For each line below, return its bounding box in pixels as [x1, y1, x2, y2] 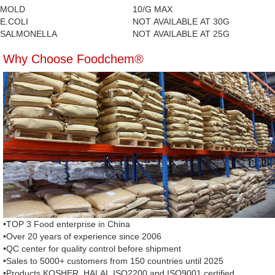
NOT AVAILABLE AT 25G [133, 29, 230, 39]
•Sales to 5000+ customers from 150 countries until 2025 [3, 256, 223, 266]
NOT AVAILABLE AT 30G [133, 17, 230, 27]
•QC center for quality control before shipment [3, 244, 181, 254]
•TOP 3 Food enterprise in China [3, 219, 130, 230]
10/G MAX [133, 4, 172, 15]
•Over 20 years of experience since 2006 [3, 231, 161, 242]
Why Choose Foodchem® [3, 52, 144, 66]
